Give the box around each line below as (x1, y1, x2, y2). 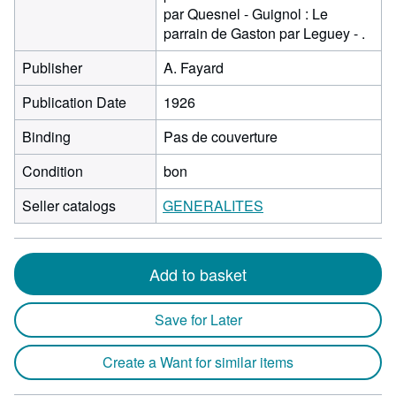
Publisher (22, 57, 82, 78)
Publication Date (22, 92, 126, 112)
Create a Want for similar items (103, 352, 293, 372)
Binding (22, 126, 71, 147)
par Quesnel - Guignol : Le (164, 4, 328, 24)
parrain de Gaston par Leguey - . (164, 23, 365, 43)
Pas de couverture (164, 126, 278, 147)
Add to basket (149, 263, 247, 286)
